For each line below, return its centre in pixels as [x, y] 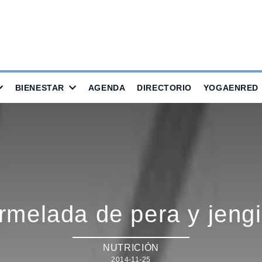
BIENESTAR [39, 88]
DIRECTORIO [164, 88]
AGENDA [107, 88]
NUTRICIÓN [131, 247]
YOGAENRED [231, 88]
